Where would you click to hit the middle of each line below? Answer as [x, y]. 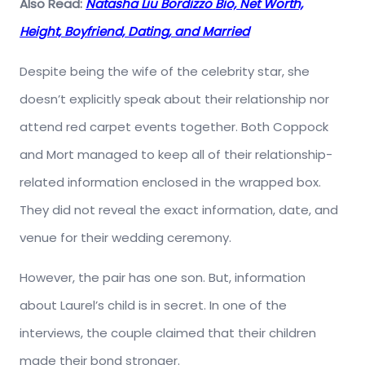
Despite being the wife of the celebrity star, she [165, 72]
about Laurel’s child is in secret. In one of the [153, 306]
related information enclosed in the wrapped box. [170, 182]
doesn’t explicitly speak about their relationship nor [174, 99]
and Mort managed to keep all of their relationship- [176, 155]
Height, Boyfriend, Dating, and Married [134, 32]
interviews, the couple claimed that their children [168, 333]
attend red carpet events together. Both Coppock [174, 127]
